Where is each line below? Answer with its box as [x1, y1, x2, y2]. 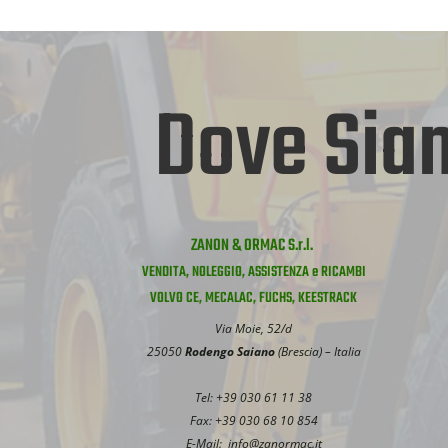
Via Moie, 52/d [215, 319, 293, 337]
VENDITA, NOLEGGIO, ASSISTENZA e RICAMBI [141, 260, 366, 284]
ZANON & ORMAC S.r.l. [191, 232, 317, 259]
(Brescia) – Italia [274, 342, 361, 360]
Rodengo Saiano [184, 342, 275, 360]
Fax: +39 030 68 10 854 [189, 411, 318, 429]
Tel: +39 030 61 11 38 [195, 388, 313, 406]
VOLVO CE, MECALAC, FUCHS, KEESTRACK [150, 286, 358, 310]
